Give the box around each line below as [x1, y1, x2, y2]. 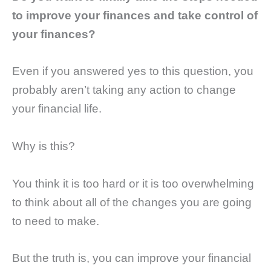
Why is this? [12, 139, 75, 152]
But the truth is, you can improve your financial [12, 252, 251, 265]
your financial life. [12, 102, 102, 116]
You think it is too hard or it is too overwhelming [12, 177, 254, 190]
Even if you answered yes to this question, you [12, 65, 253, 78]
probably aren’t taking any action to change [12, 83, 236, 97]
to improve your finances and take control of [12, 8, 258, 22]
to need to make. [12, 214, 99, 227]
